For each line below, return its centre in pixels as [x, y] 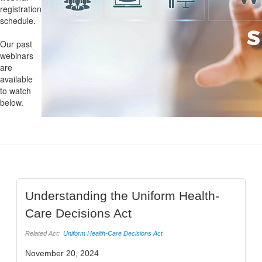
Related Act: [42, 233]
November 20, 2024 [62, 254]
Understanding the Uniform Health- [122, 196]
